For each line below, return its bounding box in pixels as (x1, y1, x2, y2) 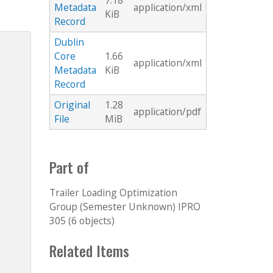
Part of (49, 156, 89, 178)
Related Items (49, 240, 129, 262)
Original (54, 98, 90, 112)
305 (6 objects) (49, 214, 115, 228)
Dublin (54, 35, 84, 49)
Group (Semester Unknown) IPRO (49, 200, 200, 214)
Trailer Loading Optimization (49, 186, 177, 200)
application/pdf (133, 105, 201, 119)
